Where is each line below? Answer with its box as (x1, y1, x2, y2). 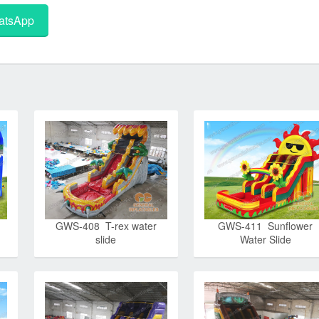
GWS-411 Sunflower (218, 218, 313, 233)
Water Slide (239, 231, 291, 246)
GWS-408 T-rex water (55, 218, 157, 233)
